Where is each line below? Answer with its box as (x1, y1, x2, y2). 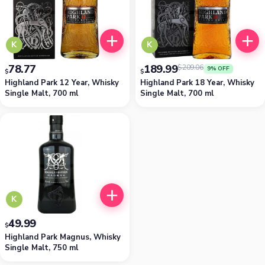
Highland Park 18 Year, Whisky (140, 77, 254, 88)
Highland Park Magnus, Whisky (5, 231, 121, 243)
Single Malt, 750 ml (5, 242, 78, 253)
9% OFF (206, 64, 230, 73)
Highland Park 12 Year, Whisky (5, 77, 119, 88)
